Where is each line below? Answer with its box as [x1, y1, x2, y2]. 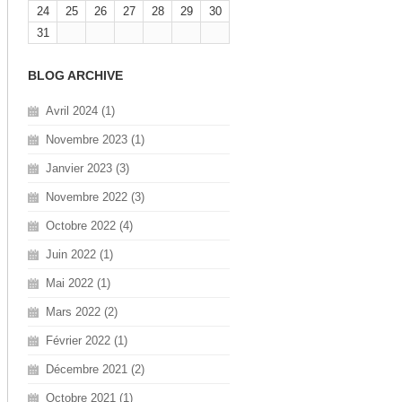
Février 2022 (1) [46, 334, 127, 347]
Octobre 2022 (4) [46, 219, 133, 232]
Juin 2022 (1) [46, 248, 113, 261]
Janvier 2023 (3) [46, 162, 129, 175]
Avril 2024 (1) [46, 104, 115, 118]
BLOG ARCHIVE [28, 68, 123, 83]
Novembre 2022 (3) [46, 190, 144, 204]
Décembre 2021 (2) [46, 363, 144, 376]
